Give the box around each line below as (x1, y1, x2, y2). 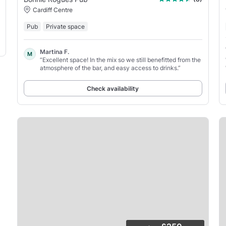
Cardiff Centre (32, 6, 73, 14)
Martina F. (39, 47, 69, 55)
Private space (45, 22, 85, 30)
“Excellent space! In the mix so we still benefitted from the (39, 55, 201, 64)
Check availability (87, 84, 139, 92)
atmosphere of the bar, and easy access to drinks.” (39, 64, 181, 72)
